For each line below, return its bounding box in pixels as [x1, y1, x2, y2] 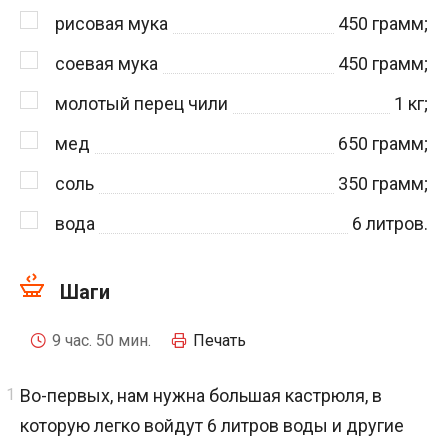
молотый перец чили [55, 92, 228, 114]
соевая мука [55, 52, 158, 74]
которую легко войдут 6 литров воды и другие [20, 414, 404, 436]
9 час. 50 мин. [52, 330, 151, 350]
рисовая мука [55, 12, 168, 34]
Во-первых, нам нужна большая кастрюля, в [20, 384, 382, 406]
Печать [193, 330, 246, 350]
